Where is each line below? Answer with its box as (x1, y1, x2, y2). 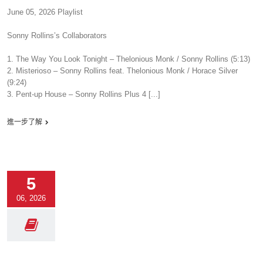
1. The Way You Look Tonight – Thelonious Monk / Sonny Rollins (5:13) (7, 55, 250, 63)
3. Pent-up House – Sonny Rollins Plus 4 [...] (7, 90, 160, 99)
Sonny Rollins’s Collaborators (7, 31, 107, 40)
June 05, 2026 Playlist (7, 8, 83, 16)
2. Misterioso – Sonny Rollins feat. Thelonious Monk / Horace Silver (7, 66, 238, 75)
